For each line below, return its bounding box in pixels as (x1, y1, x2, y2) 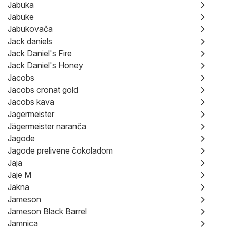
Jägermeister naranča (8, 121, 86, 131)
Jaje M (8, 170, 31, 180)
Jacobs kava (8, 97, 54, 107)
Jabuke (8, 12, 34, 22)
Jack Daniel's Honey (8, 60, 83, 70)
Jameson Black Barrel (8, 206, 87, 216)
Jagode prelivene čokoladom (8, 145, 113, 156)
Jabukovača (8, 24, 53, 34)
